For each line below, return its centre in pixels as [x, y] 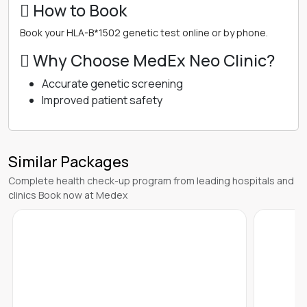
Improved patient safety [102, 100]
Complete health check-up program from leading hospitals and [151, 181]
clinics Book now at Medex [68, 195]
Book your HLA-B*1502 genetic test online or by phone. [144, 33]
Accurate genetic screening [112, 84]
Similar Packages [69, 162]
